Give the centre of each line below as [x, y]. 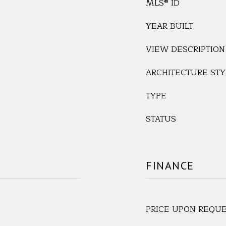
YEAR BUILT [169, 26]
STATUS [161, 119]
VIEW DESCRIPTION [185, 49]
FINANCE [170, 165]
